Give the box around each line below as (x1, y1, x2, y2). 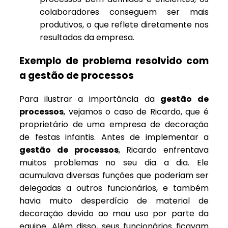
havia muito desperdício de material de (19, 194, 209, 207)
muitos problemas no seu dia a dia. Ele (19, 156, 209, 168)
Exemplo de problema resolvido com (19, 53, 209, 68)
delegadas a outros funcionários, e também (19, 182, 209, 194)
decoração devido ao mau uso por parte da (19, 207, 209, 219)
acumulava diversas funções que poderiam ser (19, 169, 209, 181)
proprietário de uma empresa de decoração (19, 118, 209, 130)
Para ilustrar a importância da (19, 93, 161, 105)
